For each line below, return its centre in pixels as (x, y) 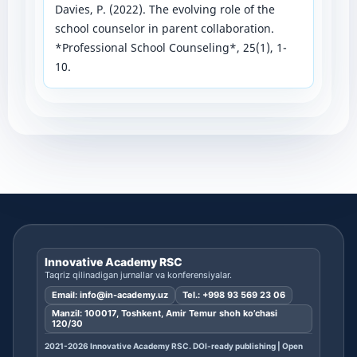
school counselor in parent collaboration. (164, 29)
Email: (66, 295)
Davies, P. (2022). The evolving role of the (165, 10)
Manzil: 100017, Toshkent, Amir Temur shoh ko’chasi (165, 314)
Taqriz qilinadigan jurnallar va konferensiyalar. (138, 275)
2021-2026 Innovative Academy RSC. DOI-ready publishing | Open (174, 346)
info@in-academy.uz (124, 295)
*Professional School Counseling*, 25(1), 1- (171, 48)
